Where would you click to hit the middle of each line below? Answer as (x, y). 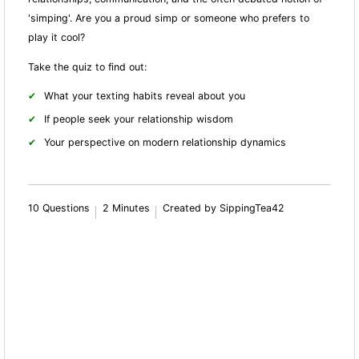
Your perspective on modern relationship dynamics (165, 143)
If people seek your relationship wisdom (139, 119)
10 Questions (59, 208)
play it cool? (57, 38)
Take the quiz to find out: (88, 67)
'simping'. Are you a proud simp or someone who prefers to (169, 18)
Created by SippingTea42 (224, 208)
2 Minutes (127, 208)
